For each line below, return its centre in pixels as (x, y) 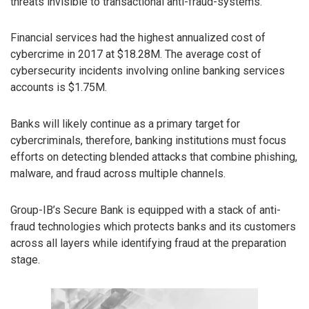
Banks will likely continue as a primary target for (125, 124)
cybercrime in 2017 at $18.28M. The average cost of (136, 54)
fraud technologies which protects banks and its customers (153, 226)
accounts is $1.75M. (59, 88)
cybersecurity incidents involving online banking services (148, 71)
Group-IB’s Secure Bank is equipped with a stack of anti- (146, 210)
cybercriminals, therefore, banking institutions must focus (148, 141)
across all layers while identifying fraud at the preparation (148, 243)
